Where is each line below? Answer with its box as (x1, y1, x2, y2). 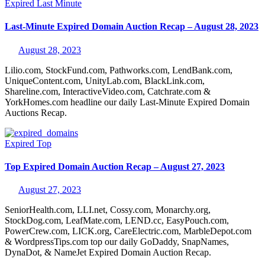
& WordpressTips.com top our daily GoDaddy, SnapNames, (5, 237, 229, 247)
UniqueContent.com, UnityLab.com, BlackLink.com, (5, 75, 205, 86)
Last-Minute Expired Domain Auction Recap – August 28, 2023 (5, 21, 258, 32)
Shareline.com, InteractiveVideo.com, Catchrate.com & (5, 86, 211, 96)
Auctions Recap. (5, 107, 67, 118)
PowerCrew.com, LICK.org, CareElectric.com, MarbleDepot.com (5, 226, 251, 237)
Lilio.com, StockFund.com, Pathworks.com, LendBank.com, (5, 64, 232, 75)
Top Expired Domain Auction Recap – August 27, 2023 (5, 161, 225, 172)
